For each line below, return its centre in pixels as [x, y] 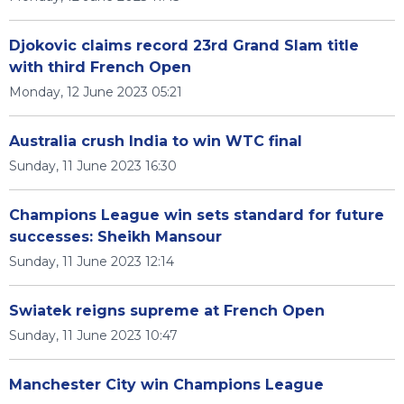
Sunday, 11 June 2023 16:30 [93, 166]
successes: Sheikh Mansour [115, 237]
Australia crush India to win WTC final [156, 141]
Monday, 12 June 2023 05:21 [96, 92]
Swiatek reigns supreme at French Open [167, 311]
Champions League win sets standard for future [197, 215]
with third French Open [100, 67]
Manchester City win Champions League [166, 385]
